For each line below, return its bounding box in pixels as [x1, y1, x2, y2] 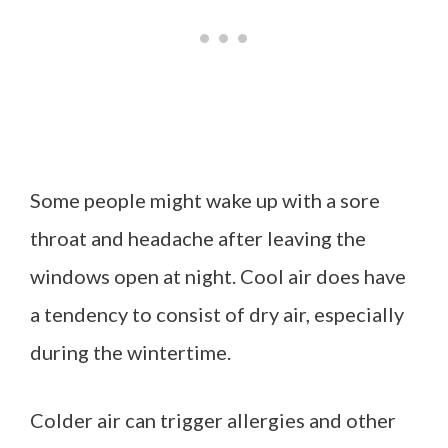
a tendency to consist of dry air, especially [30, 301, 404, 326]
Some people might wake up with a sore [30, 187, 380, 212]
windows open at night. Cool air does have [30, 263, 406, 288]
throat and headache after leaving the [30, 225, 366, 250]
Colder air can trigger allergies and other [30, 407, 396, 432]
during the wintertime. [30, 339, 231, 364]
